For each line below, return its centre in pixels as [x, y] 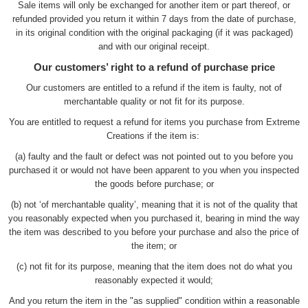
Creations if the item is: [154, 135]
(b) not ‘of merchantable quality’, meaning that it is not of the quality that [154, 204]
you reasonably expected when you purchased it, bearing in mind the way [154, 218]
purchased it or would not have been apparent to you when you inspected [154, 170]
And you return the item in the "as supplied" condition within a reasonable [154, 300]
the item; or [154, 245]
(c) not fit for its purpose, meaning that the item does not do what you [154, 266]
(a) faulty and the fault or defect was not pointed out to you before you [154, 156]
